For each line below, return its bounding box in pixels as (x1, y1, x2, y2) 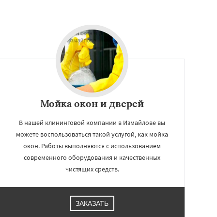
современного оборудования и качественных (24, 153, 160, 162)
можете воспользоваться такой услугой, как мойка (16, 130, 168, 139)
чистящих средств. (65, 165, 119, 173)
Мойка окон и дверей (40, 97, 144, 109)
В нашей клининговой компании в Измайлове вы (19, 118, 165, 127)
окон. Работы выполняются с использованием (23, 141, 161, 150)
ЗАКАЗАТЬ (76, 200, 108, 207)
